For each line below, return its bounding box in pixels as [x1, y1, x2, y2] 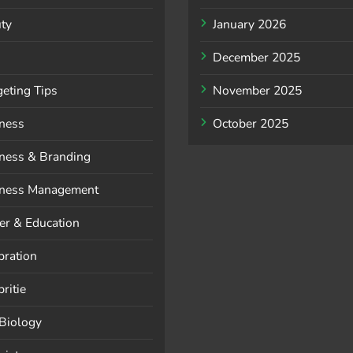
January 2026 [213, 16, 286, 34]
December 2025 [213, 49, 300, 67]
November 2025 [213, 82, 302, 100]
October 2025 [213, 115, 288, 133]
